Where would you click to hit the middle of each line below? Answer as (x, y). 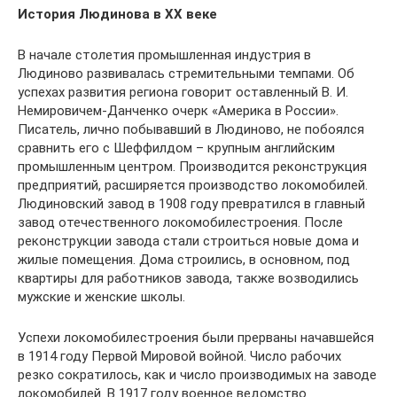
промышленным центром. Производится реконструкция (192, 167)
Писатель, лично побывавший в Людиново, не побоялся (191, 129)
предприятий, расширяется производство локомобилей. (193, 185)
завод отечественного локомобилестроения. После (180, 222)
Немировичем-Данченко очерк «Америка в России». (178, 111)
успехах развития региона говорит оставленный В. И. (183, 92)
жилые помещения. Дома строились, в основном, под (184, 260)
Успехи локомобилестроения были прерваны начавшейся (196, 338)
